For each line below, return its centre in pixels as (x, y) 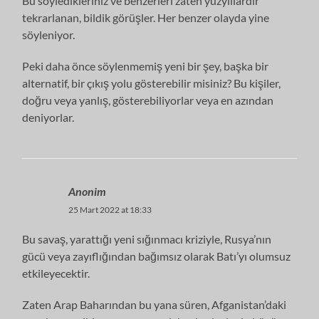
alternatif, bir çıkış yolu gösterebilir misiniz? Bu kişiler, (152, 83)
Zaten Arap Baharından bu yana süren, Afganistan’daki (155, 304)
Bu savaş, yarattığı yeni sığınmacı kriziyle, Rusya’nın (147, 239)
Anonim (88, 191)
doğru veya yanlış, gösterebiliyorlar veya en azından (148, 100)
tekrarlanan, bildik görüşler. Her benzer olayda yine (146, 17)
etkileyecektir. (56, 273)
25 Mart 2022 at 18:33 (110, 209)
